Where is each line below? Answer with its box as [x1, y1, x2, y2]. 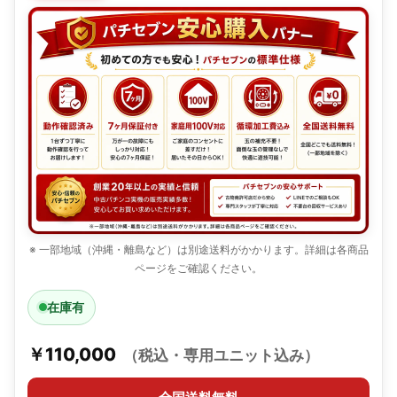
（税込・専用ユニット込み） [123, 346, 319, 364]
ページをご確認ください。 [135, 261, 262, 275]
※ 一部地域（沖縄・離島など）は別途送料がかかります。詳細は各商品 [28, 242, 369, 256]
